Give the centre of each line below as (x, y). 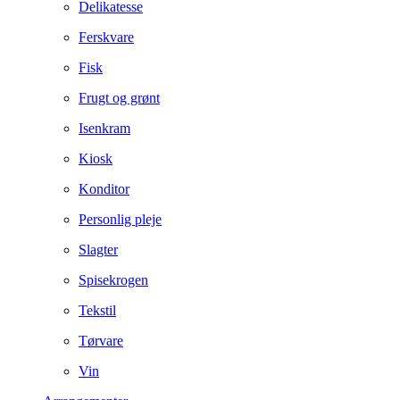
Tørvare (101, 341)
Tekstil (97, 310)
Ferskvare (106, 37)
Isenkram (104, 128)
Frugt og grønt (119, 98)
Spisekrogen (113, 280)
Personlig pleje (120, 219)
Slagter (98, 250)
